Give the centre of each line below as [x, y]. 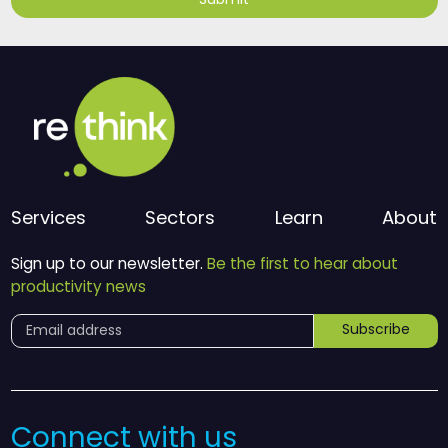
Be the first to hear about [302, 265]
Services [48, 219]
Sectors [180, 219]
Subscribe [375, 330]
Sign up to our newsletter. [108, 265]
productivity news [78, 288]
